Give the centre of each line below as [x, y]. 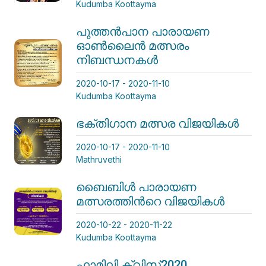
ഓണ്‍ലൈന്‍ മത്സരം [132, 45]
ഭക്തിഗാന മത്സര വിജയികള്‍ [157, 123]
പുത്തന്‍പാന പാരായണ [143, 31]
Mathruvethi [99, 159]
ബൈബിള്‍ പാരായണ [136, 187]
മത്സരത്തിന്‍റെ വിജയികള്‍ [150, 201]
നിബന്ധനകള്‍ [117, 60]
